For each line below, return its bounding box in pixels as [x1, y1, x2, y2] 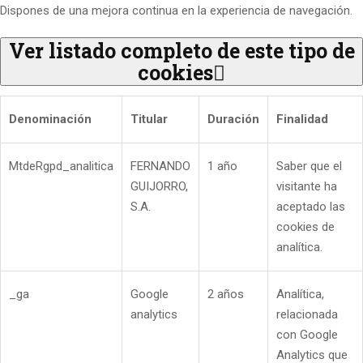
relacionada [276, 307, 338, 322]
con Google [276, 327, 338, 343]
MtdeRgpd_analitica [9, 159, 113, 174]
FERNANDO [130, 159, 190, 174]
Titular [130, 112, 168, 127]
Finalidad [276, 112, 328, 127]
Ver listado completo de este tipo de [8, 36, 355, 64]
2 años [207, 287, 244, 302]
